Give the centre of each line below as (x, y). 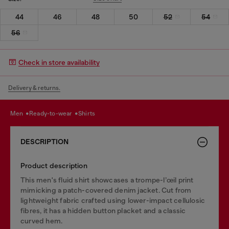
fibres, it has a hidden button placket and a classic (103, 210)
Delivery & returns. (34, 88)
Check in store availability (59, 62)
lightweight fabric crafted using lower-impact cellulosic (113, 200)
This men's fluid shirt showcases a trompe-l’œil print (107, 180)
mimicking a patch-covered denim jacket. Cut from (106, 190)
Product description (54, 165)
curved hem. (42, 221)
